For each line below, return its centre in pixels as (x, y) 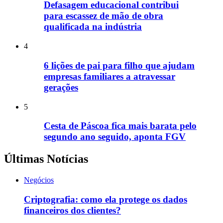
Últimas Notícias (46, 159)
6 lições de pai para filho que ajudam (119, 65)
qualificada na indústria (93, 27)
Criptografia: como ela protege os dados (106, 199)
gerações (61, 87)
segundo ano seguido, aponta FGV (115, 137)
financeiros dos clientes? (72, 210)
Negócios (39, 180)
